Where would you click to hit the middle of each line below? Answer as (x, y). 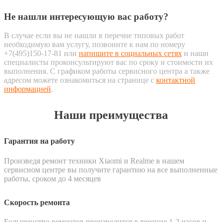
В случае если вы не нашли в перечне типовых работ (94, 36)
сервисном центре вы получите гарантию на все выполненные (111, 169)
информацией (28, 89)
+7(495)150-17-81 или (41, 54)
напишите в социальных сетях (130, 54)
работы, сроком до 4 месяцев (53, 178)
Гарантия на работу (39, 141)
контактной (176, 80)
